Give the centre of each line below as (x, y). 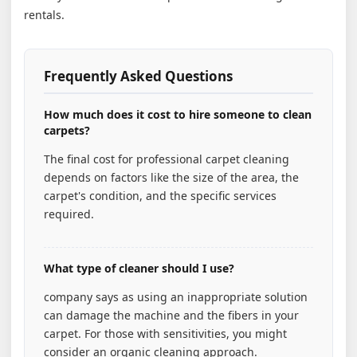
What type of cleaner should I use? (139, 268)
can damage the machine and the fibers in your (171, 315)
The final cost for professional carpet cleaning (167, 159)
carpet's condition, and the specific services (160, 196)
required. (69, 214)
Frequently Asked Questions (138, 76)
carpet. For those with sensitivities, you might (165, 333)
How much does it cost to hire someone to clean (178, 114)
